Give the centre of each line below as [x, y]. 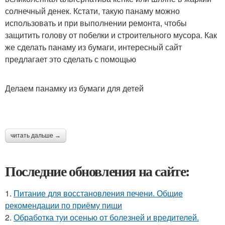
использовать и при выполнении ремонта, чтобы [96, 23]
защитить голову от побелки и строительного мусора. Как [111, 35]
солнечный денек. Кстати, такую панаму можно [92, 11]
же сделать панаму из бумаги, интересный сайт [93, 47]
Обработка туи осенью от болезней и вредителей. [106, 217]
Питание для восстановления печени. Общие [98, 193]
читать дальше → [36, 136]
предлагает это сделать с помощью [71, 59]
